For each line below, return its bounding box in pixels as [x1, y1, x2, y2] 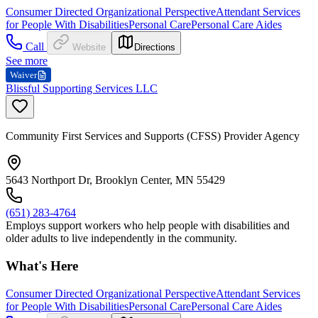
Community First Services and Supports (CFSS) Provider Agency [6, 130, 300, 143]
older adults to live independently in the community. [6, 232, 237, 245]
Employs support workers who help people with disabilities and [6, 219, 290, 232]
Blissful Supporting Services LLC [6, 82, 158, 95]
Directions [134, 42, 175, 53]
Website [72, 42, 106, 53]
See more [6, 55, 48, 67]
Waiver [10, 70, 37, 81]
